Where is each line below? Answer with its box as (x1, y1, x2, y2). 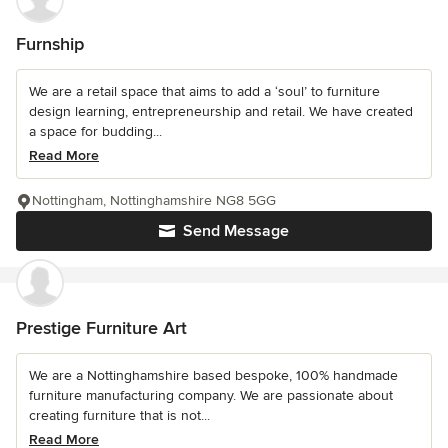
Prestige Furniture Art (16, 316, 187, 339)
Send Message (183, 220, 289, 241)
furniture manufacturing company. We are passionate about (29, 386, 393, 404)
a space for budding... (29, 122, 162, 140)
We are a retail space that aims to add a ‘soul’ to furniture (29, 82, 380, 100)
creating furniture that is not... (29, 406, 210, 424)
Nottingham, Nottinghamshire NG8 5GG (32, 191, 276, 209)
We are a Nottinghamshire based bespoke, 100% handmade (29, 366, 398, 384)
